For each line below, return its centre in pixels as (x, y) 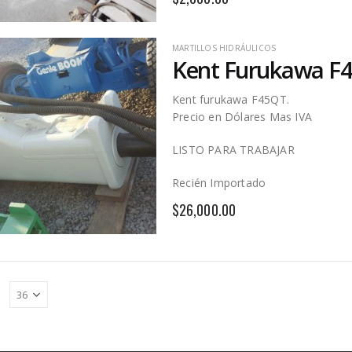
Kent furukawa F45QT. (231, 100)
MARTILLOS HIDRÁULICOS (224, 48)
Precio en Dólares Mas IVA (242, 117)
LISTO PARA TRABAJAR (233, 150)
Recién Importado (219, 183)
